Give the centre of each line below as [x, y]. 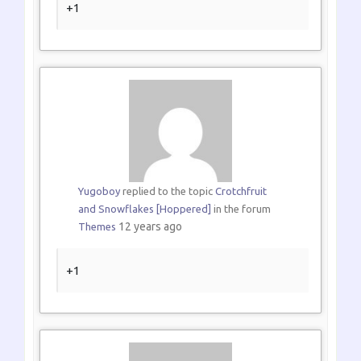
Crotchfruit [241, 191]
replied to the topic [167, 191]
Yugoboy [99, 191]
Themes [97, 226]
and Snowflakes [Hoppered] [144, 208]
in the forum [241, 208]
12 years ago [150, 226]
